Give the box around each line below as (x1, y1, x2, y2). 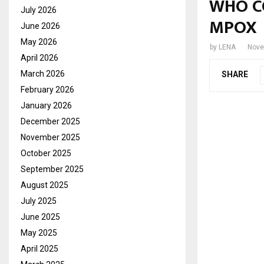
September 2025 (21, 164, 84, 174)
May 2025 (21, 227, 57, 237)
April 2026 (21, 52, 58, 62)
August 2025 (21, 180, 68, 190)
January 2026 (21, 100, 72, 110)
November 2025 (21, 132, 80, 142)
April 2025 (21, 243, 58, 253)
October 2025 (21, 148, 71, 158)
